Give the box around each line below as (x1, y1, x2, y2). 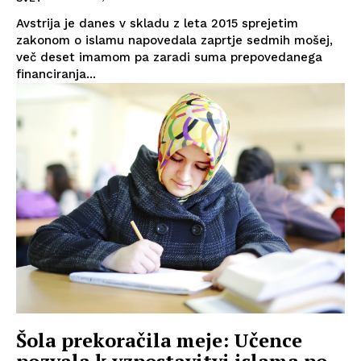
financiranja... (16, 67, 96, 82)
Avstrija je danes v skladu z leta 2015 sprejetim (16, 16, 298, 31)
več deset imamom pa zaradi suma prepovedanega (16, 50, 322, 65)
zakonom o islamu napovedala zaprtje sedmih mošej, (16, 33, 333, 48)
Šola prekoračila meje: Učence (16, 326, 302, 353)
